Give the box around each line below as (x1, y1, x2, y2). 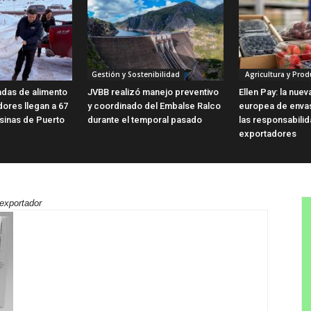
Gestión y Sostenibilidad (92, 69, 180, 79)
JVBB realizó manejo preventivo (87, 86, 219, 97)
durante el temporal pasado (87, 114, 202, 125)
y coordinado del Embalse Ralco (87, 100, 221, 111)
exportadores (239, 128, 296, 139)
